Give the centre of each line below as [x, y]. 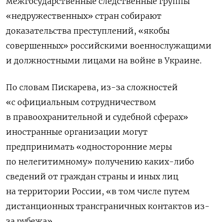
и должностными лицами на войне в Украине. [104, 60]
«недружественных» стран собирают [84, 16]
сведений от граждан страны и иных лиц [92, 176]
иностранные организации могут [77, 132]
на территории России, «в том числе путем [98, 191]
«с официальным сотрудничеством [81, 102]
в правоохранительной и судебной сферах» [97, 117]
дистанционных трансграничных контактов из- [108, 206]
